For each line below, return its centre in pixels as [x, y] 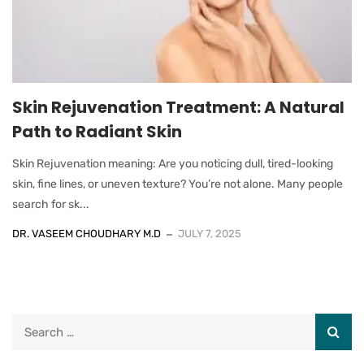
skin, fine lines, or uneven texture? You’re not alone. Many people [178, 184]
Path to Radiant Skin [97, 132]
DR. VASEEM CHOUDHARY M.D [87, 234]
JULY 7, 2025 [210, 234]
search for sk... [51, 205]
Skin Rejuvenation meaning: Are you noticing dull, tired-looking [173, 164]
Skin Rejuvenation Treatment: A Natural [178, 108]
